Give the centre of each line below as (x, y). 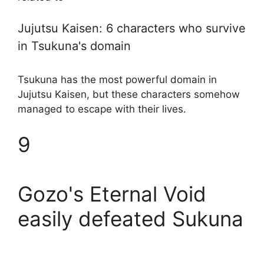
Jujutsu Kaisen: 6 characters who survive (132, 29)
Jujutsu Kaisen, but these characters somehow (129, 95)
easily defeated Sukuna (131, 218)
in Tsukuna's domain (74, 46)
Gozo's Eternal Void (112, 194)
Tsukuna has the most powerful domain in (117, 80)
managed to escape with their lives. (102, 109)
